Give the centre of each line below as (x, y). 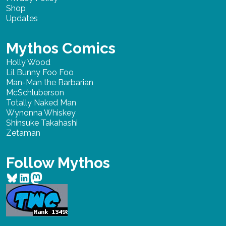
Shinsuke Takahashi (42, 123)
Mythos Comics (61, 48)
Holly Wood (28, 63)
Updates (22, 19)
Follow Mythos (58, 163)
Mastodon (58, 177)
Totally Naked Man (41, 103)
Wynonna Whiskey (41, 113)
